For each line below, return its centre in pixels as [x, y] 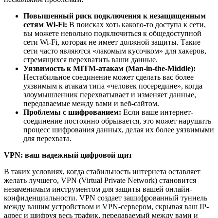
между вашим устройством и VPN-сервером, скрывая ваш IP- [106, 206]
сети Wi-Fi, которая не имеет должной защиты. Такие [112, 42]
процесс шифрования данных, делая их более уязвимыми [119, 129]
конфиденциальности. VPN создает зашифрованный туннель [106, 198]
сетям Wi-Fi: [45, 24]
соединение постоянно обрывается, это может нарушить [117, 121]
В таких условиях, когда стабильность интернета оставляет [102, 171]
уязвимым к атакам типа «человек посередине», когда [113, 86]
